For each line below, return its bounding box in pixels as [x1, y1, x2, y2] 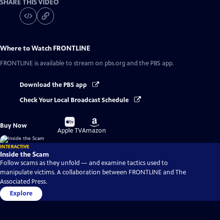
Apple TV [57, 126, 82, 135]
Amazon [82, 126, 107, 135]
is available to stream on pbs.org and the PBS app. [33, 59, 174, 68]
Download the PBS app [20, 81, 88, 89]
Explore [10, 189, 32, 197]
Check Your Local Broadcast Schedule [20, 96, 130, 104]
